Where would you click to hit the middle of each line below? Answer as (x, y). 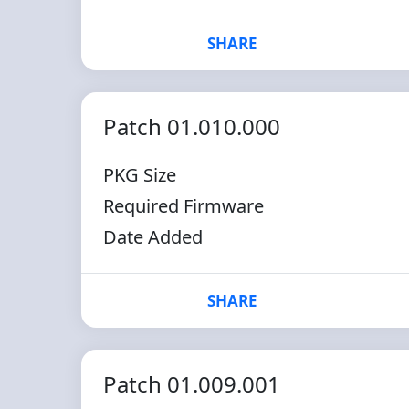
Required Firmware (183, 206)
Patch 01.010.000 (191, 126)
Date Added (152, 237)
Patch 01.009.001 (191, 384)
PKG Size (139, 175)
